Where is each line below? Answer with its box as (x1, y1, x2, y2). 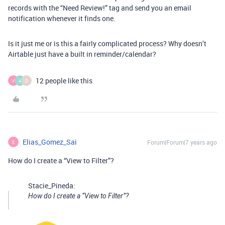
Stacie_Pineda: (28, 181, 75, 190)
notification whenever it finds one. (8, 14, 116, 23)
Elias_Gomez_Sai (23, 137, 77, 147)
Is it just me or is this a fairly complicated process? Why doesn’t (8, 39, 206, 48)
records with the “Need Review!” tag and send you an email (8, 3, 191, 13)
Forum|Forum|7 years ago (147, 138, 217, 146)
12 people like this (36, 76, 92, 85)
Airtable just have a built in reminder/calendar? (8, 49, 156, 59)
